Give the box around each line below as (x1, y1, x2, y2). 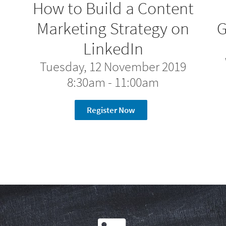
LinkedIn (83, 38, 143, 59)
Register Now (87, 104, 135, 116)
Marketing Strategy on (37, 18, 189, 39)
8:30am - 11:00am (67, 74, 159, 90)
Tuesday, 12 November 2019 (40, 58, 186, 75)
